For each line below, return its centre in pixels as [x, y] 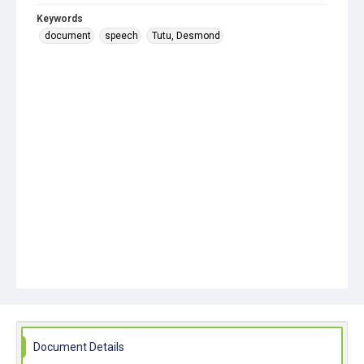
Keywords [60, 19]
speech [121, 36]
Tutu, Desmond [186, 36]
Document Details [79, 347]
